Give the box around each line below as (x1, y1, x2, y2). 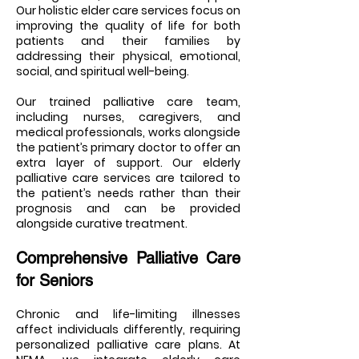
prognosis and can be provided (16, 200, 240, 216)
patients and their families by (16, 33, 240, 49)
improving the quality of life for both (16, 18, 240, 34)
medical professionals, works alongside (16, 124, 240, 140)
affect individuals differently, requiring (16, 321, 240, 337)
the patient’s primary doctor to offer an (16, 139, 240, 155)
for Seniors (16, 271, 93, 290)
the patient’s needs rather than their (16, 185, 240, 201)
